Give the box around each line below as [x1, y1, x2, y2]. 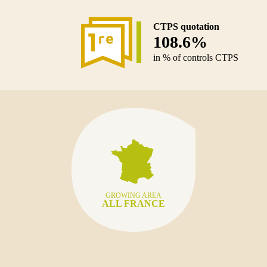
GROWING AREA [105, 191, 162, 200]
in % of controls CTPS [153, 52, 238, 63]
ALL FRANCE [102, 198, 165, 209]
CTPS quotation [153, 21, 219, 32]
